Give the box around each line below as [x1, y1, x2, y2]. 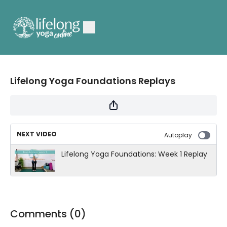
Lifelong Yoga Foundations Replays [10, 74, 175, 87]
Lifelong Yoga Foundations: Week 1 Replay [61, 149, 207, 159]
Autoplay [164, 131, 192, 139]
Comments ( [10, 207, 74, 221]
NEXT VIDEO [17, 130, 57, 138]
